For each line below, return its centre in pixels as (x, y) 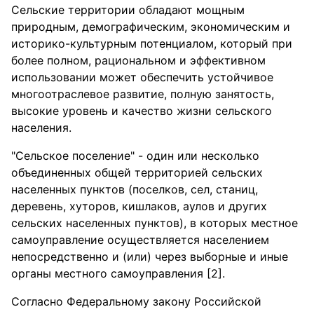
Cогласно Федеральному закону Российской (136, 301)
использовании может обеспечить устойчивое (142, 77)
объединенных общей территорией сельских (137, 172)
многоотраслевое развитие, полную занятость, (143, 94)
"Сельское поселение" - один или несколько (135, 156)
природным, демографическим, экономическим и (151, 27)
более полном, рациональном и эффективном (138, 60)
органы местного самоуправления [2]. (118, 273)
